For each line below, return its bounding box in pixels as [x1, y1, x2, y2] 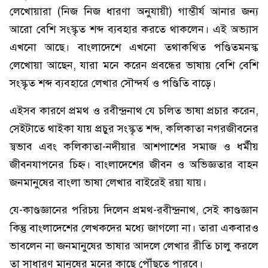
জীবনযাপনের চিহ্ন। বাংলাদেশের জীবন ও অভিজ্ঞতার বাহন [10, 158, 258, 171]
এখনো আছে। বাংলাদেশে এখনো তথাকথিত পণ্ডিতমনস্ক [10, 41, 258, 54]
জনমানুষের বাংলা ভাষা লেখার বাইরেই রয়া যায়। [10, 176, 206, 189]
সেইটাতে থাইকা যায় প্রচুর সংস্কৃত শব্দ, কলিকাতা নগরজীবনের [10, 122, 258, 135]
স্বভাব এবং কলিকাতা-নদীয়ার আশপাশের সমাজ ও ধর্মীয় [10, 140, 258, 153]
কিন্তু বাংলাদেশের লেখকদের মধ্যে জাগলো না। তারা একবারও [10, 221, 258, 234]
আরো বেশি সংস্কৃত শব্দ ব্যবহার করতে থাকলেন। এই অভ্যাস [10, 23, 258, 36]
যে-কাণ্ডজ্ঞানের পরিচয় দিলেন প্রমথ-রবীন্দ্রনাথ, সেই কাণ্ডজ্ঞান [10, 203, 258, 217]
